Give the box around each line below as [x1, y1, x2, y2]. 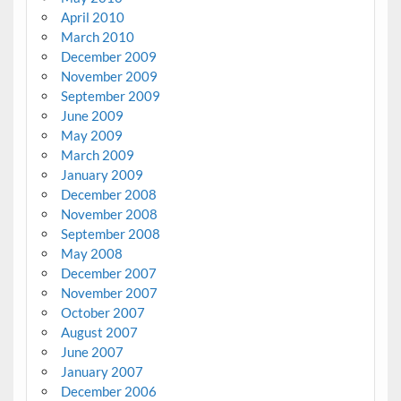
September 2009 [60, 87, 160, 104]
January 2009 [60, 166, 143, 183]
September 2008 [60, 225, 160, 242]
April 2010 [60, 8, 124, 25]
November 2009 [60, 67, 158, 84]
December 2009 [60, 47, 157, 64]
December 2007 [60, 264, 157, 281]
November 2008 [60, 205, 158, 222]
